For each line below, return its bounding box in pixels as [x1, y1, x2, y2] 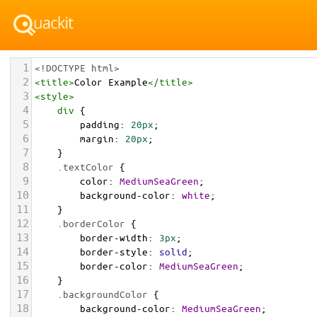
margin [80, 132, 114, 144]
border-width [80, 231, 148, 243]
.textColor [57, 161, 114, 173]
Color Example [74, 76, 148, 88]
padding [80, 118, 120, 130]
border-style [80, 246, 148, 258]
